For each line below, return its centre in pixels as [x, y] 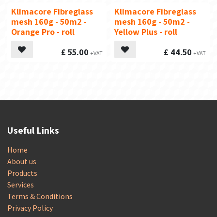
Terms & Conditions [40, 196]
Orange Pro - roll [43, 32]
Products [22, 173]
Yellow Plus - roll [146, 32]
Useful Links [33, 131]
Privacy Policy [30, 208]
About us [22, 162]
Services [21, 185]
